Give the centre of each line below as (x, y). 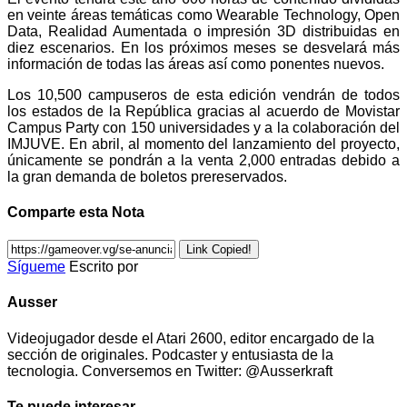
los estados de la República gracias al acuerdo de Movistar (203, 111)
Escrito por (104, 267)
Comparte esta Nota (76, 212)
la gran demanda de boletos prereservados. (147, 176)
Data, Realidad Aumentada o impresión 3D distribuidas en (203, 31)
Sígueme (36, 267)
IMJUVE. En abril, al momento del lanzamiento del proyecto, (203, 144)
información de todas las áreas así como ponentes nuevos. (196, 64)
